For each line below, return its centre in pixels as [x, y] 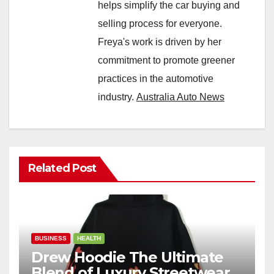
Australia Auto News [180, 97]
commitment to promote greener [166, 60]
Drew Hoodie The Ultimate [128, 257]
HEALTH [89, 238]
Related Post [62, 168]
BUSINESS [51, 238]
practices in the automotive [156, 79]
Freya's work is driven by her [160, 42]
